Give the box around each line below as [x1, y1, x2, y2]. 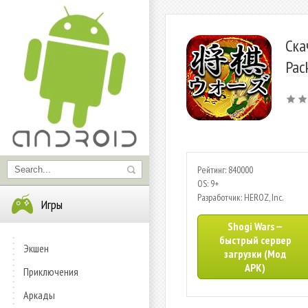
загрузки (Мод [224, 247, 286, 261]
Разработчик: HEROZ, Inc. [197, 191, 283, 203]
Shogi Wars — [228, 219, 283, 233]
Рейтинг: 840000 [197, 164, 253, 176]
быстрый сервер [219, 233, 291, 247]
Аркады [23, 288, 55, 302]
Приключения [23, 265, 78, 278]
